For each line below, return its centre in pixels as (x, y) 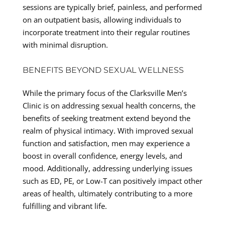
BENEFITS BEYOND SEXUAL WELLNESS (103, 70)
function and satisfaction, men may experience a (106, 143)
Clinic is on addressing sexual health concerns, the (109, 105)
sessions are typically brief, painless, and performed (112, 7)
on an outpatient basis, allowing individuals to (102, 19)
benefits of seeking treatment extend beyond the (106, 118)
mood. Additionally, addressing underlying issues (107, 168)
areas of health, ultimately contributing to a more (107, 193)
